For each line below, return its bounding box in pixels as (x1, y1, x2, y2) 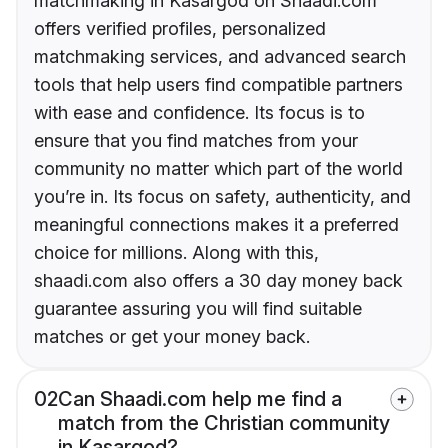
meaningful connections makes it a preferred (34, 214, 399, 236)
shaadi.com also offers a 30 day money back (34, 270, 403, 292)
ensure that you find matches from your (34, 130, 358, 152)
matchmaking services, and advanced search (34, 46, 406, 68)
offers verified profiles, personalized (34, 18, 326, 40)
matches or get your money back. (34, 326, 310, 348)
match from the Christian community (58, 411, 390, 436)
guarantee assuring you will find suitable (34, 298, 362, 320)
